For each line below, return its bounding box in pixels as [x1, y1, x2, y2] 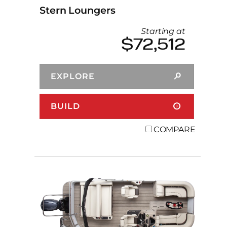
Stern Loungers [40, 4, 116, 16]
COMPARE [153, 125, 196, 135]
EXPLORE [51, 71, 95, 82]
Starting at [141, 26, 185, 36]
